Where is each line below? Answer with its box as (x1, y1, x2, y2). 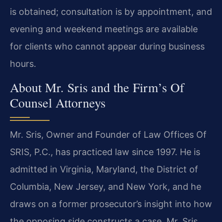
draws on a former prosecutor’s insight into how (10, 198, 212, 209)
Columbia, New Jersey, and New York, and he (10, 181, 201, 192)
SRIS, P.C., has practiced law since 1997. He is (10, 146, 200, 157)
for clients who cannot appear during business (10, 41, 205, 52)
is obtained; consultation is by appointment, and (10, 6, 212, 17)
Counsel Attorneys (10, 94, 106, 111)
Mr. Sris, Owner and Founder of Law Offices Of (10, 129, 207, 140)
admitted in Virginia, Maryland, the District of (10, 164, 198, 174)
